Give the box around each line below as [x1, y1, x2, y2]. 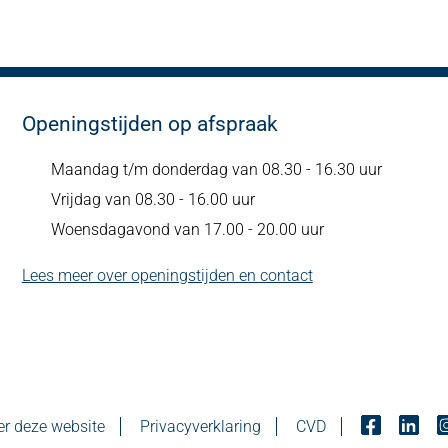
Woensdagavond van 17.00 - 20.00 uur [50, 220, 324, 239]
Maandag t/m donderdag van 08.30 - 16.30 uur [50, 160, 382, 179]
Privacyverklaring [139, 417, 261, 436]
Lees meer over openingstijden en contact [21, 266, 313, 285]
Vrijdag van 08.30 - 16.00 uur [50, 190, 255, 209]
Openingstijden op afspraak [21, 112, 278, 136]
